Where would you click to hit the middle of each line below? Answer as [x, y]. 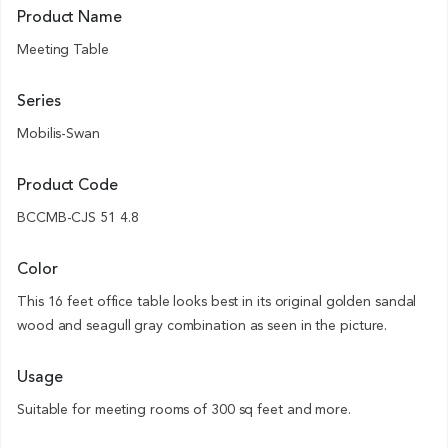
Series [39, 101]
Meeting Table [63, 49]
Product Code [67, 185]
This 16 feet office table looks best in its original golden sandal [217, 301]
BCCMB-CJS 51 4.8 [78, 217]
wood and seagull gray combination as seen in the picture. [202, 325]
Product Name [69, 17]
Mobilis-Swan [58, 133]
